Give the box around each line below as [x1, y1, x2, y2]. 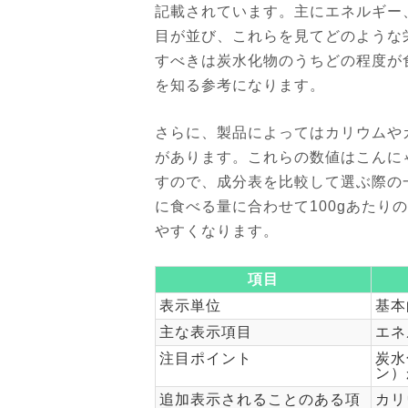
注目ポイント [159, 351, 252, 366]
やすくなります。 [155, 223, 279, 239]
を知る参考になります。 [155, 77, 325, 93]
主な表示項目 [159, 324, 252, 340]
